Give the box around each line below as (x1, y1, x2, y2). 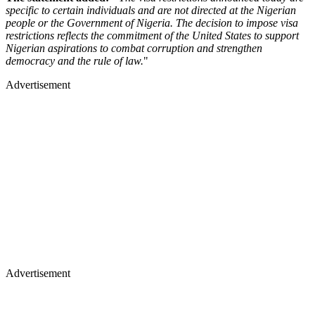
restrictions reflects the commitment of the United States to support (6, 29, 299, 41)
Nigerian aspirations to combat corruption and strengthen (6, 41, 262, 54)
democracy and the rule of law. (6, 54, 143, 67)
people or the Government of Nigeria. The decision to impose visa (6, 16, 298, 29)
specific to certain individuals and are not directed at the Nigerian (6, 4, 296, 16)
